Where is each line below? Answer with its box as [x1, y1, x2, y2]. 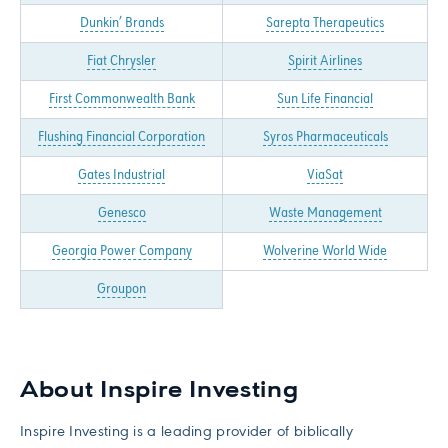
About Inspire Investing [20, 379, 299, 404]
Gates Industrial [78, 167, 165, 184]
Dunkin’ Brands [79, 15, 164, 32]
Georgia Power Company [51, 243, 192, 260]
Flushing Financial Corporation [38, 129, 205, 146]
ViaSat [307, 167, 343, 184]
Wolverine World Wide [263, 243, 387, 260]
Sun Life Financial [277, 91, 373, 108]
